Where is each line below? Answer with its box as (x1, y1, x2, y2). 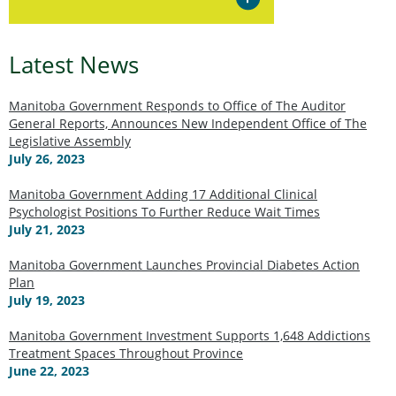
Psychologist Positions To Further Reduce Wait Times (9, 202, 320, 220)
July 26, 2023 (9, 149, 85, 167)
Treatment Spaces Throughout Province (9, 344, 243, 362)
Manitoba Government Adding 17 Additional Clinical (9, 185, 317, 202)
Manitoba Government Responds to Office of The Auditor (9, 96, 346, 114)
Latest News (9, 49, 139, 80)
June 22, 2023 (9, 362, 89, 379)
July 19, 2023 (9, 291, 85, 308)
